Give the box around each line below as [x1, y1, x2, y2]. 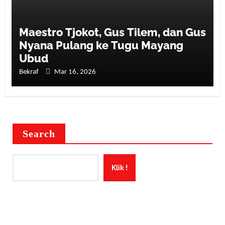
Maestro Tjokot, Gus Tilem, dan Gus [19, 25, 206, 39]
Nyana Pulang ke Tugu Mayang [19, 38, 183, 52]
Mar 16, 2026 [54, 68, 96, 76]
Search [22, 128, 56, 139]
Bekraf [19, 68, 40, 76]
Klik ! [111, 163, 128, 172]
